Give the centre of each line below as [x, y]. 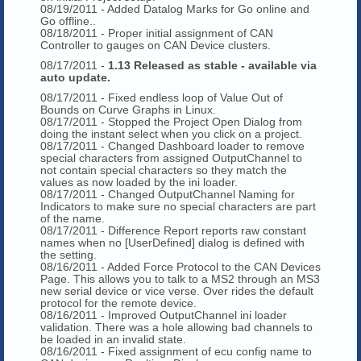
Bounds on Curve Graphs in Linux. [128, 109]
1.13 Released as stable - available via [212, 65]
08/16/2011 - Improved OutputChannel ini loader [164, 315]
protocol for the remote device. [118, 303]
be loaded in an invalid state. [113, 339]
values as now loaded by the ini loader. [139, 182]
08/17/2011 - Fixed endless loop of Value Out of [162, 97]
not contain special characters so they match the [164, 170]
